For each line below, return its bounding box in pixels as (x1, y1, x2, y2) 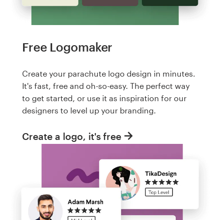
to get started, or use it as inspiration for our (22, 93, 187, 103)
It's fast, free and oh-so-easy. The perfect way (22, 81, 190, 90)
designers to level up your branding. (22, 105, 156, 115)
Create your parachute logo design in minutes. (22, 68, 195, 78)
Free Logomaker (22, 40, 113, 55)
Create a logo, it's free (22, 131, 121, 142)
